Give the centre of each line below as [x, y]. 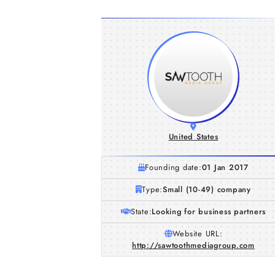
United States [193, 137]
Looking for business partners [209, 211]
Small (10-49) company [207, 189]
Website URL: [197, 234]
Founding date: [173, 167]
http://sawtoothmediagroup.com [193, 245]
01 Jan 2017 [225, 167]
